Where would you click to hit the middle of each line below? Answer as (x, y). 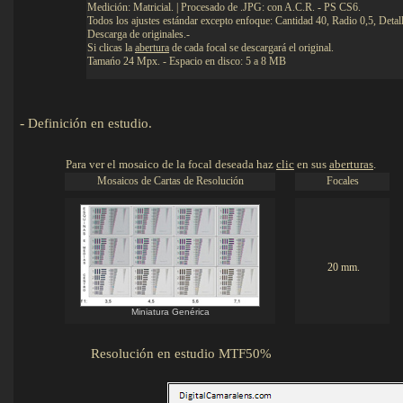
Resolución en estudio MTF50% (224, 354)
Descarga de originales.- (139, 34)
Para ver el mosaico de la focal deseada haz (171, 164)
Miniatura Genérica (170, 312)
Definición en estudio (88, 123)
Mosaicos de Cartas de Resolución (170, 181)
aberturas (351, 164)
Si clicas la (111, 48)
